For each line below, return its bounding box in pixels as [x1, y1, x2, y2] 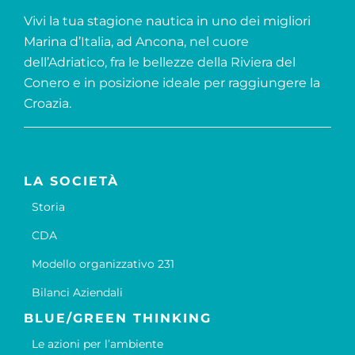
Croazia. [23, 96, 71, 112]
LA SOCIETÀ [23, 174, 119, 189]
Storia [31, 200, 65, 215]
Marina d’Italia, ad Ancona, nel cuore [23, 34, 249, 50]
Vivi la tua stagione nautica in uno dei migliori [23, 13, 311, 29]
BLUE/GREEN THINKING [23, 311, 212, 326]
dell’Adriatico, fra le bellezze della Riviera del [23, 55, 296, 71]
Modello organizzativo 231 [31, 257, 174, 272]
